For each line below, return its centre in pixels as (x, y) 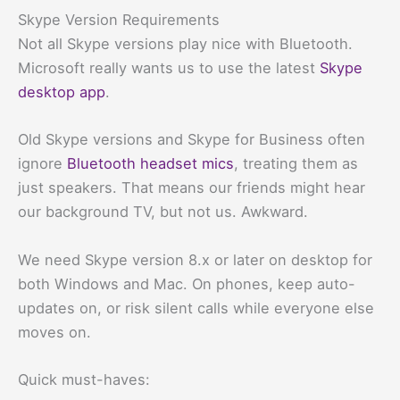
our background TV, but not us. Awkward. (163, 212)
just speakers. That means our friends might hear (192, 188)
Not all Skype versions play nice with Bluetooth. (185, 44)
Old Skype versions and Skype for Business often (192, 140)
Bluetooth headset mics (150, 164)
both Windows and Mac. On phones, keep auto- (187, 283)
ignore (42, 164)
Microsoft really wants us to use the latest (169, 68)
